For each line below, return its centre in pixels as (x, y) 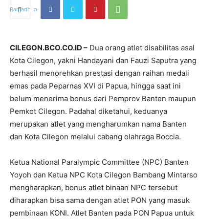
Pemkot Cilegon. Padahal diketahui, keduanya (88, 111)
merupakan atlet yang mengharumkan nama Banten (98, 124)
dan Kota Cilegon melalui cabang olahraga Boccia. (95, 137)
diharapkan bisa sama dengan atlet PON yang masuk (100, 200)
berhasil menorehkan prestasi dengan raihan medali (99, 73)
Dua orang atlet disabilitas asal (141, 48)
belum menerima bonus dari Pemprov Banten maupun (103, 99)
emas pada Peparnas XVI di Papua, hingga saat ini (95, 86)
